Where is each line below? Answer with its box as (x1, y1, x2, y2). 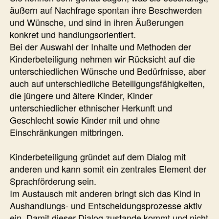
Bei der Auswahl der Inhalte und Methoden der (10, 40, 191, 53)
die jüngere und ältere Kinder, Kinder (10, 88, 153, 102)
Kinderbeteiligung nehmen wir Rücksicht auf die (10, 52, 195, 65)
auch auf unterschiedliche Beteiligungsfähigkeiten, (10, 76, 205, 89)
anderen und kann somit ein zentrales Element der (10, 162, 206, 175)
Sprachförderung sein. (10, 174, 96, 187)
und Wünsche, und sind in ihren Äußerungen (10, 15, 184, 28)
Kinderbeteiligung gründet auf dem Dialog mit (10, 150, 186, 163)
